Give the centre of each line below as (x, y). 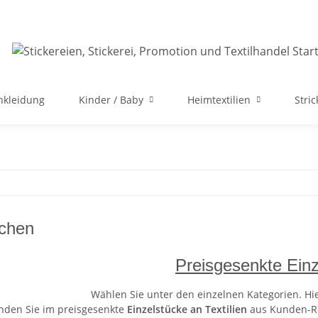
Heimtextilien (219, 100)
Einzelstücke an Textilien (187, 309)
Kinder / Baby (111, 100)
